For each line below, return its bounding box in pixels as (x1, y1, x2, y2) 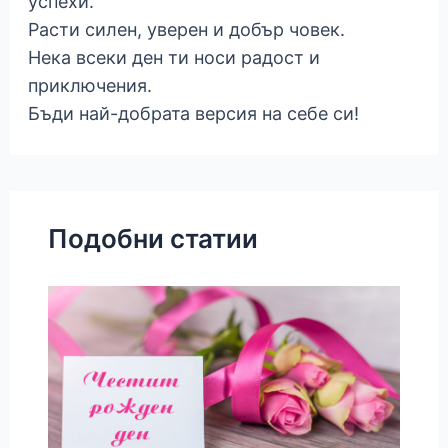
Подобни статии (48, 222, 259, 254)
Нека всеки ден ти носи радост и (27, 46, 320, 68)
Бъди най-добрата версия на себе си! (27, 102, 359, 124)
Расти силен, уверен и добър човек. (27, 18, 345, 40)
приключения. (27, 74, 152, 96)
